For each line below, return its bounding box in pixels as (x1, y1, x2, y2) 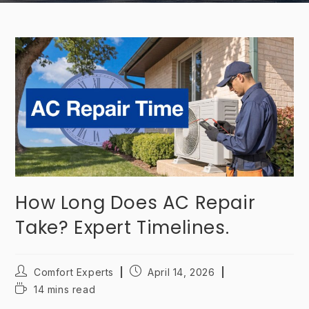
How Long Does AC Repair (15, 190, 256, 215)
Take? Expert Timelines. (15, 215, 230, 240)
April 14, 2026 (148, 266, 215, 278)
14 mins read (34, 283, 96, 295)
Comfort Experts (34, 266, 114, 278)
